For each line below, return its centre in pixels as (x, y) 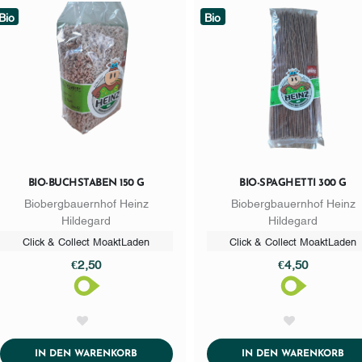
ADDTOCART (167, 353)
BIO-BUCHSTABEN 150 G (86, 183)
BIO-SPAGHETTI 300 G (293, 183)
